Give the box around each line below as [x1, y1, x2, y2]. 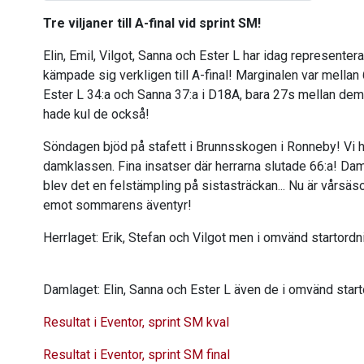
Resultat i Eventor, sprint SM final [43, 347, 230, 362]
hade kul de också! [43, 106, 153, 122]
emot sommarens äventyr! [43, 197, 192, 213]
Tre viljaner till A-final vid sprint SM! [43, 15, 261, 31]
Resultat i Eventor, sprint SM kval [43, 314, 229, 330]
